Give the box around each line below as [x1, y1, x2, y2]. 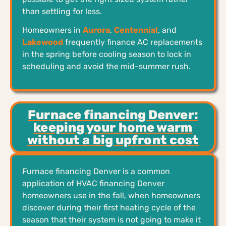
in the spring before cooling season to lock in [22, 49, 191, 59]
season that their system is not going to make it [22, 214, 201, 224]
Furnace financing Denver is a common [22, 166, 170, 176]
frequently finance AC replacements [63, 37, 202, 47]
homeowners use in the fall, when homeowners [22, 190, 200, 200]
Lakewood [22, 37, 63, 47]
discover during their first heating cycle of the [22, 202, 196, 212]
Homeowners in [22, 25, 83, 35]
